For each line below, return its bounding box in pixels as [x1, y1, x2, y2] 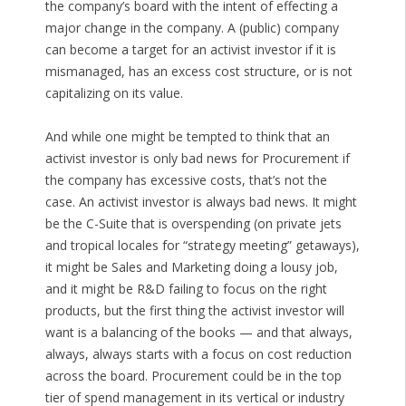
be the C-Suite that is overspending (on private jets [44, 215, 342, 233]
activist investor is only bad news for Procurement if [44, 150, 350, 168]
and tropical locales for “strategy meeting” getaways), [44, 237, 360, 255]
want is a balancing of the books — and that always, [44, 324, 353, 342]
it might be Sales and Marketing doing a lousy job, [44, 258, 338, 276]
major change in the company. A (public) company [44, 19, 339, 37]
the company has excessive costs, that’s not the [44, 171, 327, 189]
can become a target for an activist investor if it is [44, 41, 336, 59]
